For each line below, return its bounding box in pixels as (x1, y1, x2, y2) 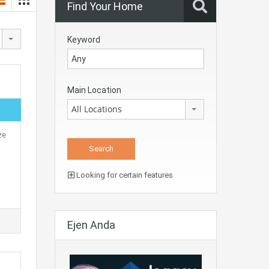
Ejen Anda (67, 219, 115, 231)
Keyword (67, 35, 100, 44)
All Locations (71, 103, 122, 115)
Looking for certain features (74, 171, 173, 180)
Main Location (67, 85, 121, 95)
